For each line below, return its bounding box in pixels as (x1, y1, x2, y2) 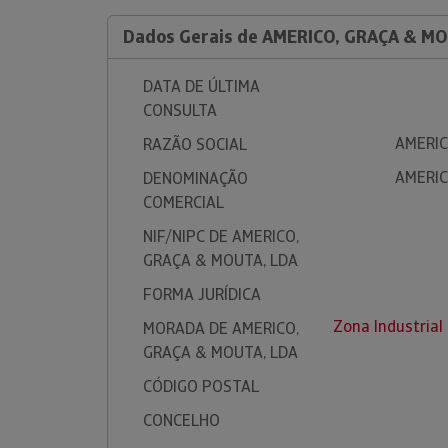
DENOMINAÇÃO (143, 168, 248, 189)
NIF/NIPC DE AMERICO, (143, 226, 299, 247)
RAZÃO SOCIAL (143, 134, 247, 155)
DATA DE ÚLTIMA (143, 76, 260, 97)
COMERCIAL (143, 192, 224, 213)
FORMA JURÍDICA (143, 284, 261, 305)
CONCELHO (143, 410, 220, 431)
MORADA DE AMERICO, (143, 318, 299, 339)
